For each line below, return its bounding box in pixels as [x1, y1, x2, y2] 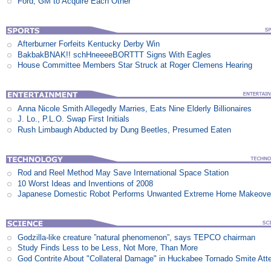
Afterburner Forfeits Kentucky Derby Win [18, 39, 160, 49]
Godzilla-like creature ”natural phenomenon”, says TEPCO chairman [18, 232, 256, 242]
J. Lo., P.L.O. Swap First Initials [18, 114, 130, 124]
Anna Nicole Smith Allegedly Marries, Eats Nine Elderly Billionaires [18, 103, 252, 113]
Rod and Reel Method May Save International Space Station [18, 168, 229, 178]
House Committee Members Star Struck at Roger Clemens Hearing [18, 60, 253, 70]
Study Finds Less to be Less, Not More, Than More [18, 243, 198, 253]
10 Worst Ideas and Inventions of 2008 [18, 178, 154, 188]
